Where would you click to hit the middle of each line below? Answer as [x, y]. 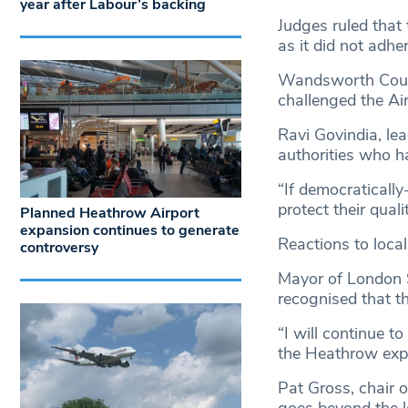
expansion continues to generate [130, 231]
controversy [59, 248]
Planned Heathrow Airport [110, 214]
